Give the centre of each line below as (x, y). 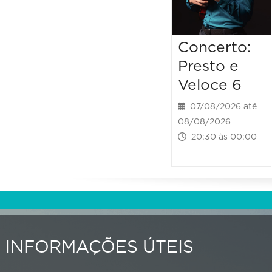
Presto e (209, 67)
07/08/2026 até (221, 107)
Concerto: (215, 48)
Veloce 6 (210, 86)
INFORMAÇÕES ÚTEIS (100, 248)
